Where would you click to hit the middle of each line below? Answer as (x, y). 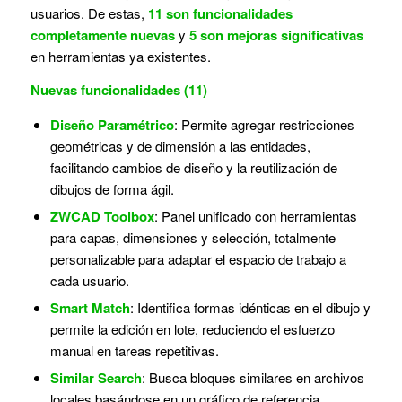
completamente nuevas (102, 35)
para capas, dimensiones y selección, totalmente (192, 238)
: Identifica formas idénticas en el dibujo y (250, 308)
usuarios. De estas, (89, 13)
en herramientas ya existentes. (120, 56)
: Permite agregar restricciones (264, 125)
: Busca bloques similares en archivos (253, 378)
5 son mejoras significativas (276, 35)
